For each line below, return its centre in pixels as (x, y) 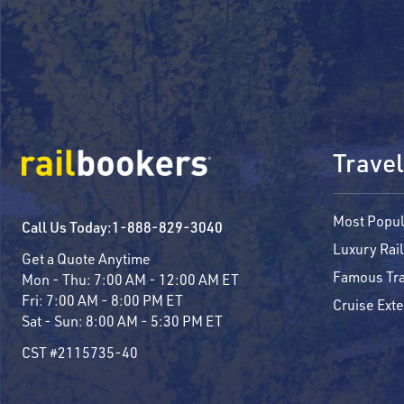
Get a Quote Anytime (86, 258)
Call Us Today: (67, 226)
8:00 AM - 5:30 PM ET (154, 320)
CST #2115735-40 (80, 352)
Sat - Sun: (54, 320)
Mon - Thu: (58, 279)
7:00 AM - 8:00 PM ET (115, 299)
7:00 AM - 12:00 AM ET (166, 279)
